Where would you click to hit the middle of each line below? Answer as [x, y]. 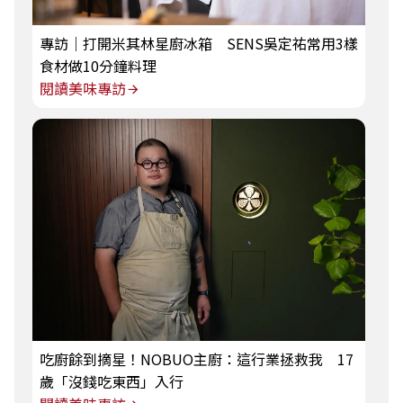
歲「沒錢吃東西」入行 [112, 381]
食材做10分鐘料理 [98, 66]
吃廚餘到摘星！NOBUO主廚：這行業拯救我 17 [197, 358]
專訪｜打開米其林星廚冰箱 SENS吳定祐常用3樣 [199, 44]
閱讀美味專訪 [83, 89]
